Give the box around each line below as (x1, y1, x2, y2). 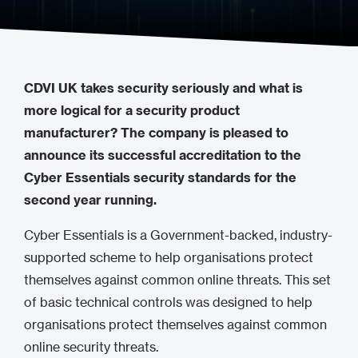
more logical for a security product (24, 102, 240, 118)
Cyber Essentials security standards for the (24, 169, 296, 185)
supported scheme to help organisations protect (24, 249, 313, 265)
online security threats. (24, 339, 158, 355)
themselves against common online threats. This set (24, 272, 331, 288)
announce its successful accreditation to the (24, 147, 301, 163)
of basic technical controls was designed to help (24, 294, 312, 310)
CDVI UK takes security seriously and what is (24, 80, 303, 96)
